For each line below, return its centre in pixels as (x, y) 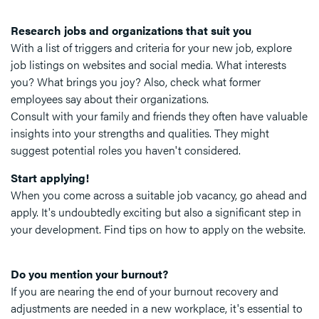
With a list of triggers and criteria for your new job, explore (151, 48)
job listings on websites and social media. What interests (148, 65)
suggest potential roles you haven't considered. (126, 150)
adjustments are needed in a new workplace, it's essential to (157, 308)
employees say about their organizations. (110, 99)
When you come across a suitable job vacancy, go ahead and (159, 195)
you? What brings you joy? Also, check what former (136, 82)
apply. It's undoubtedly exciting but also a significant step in (156, 212)
